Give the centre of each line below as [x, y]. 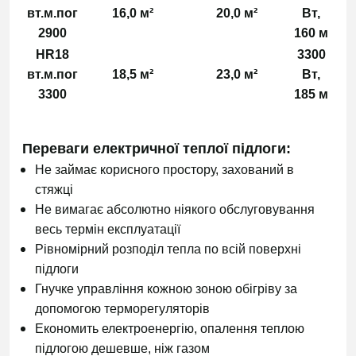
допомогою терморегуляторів [122, 309]
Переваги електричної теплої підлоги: [157, 149]
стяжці [54, 190]
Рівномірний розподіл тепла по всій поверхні [168, 249]
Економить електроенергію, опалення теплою [170, 329]
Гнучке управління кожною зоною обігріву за [166, 289]
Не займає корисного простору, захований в [164, 170]
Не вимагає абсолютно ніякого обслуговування [175, 209]
